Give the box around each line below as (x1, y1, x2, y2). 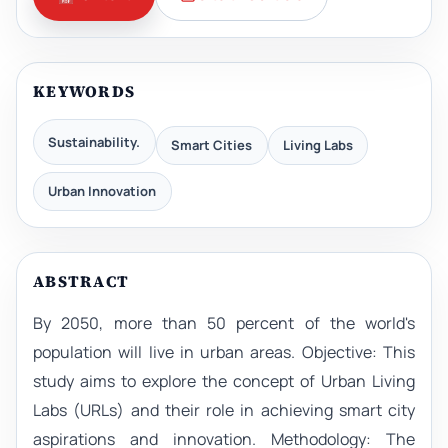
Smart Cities (171, 136, 253, 155)
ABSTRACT (33, 269, 130, 292)
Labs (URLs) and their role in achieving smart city (33, 398, 415, 421)
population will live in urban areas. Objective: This (33, 340, 415, 363)
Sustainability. (48, 132, 141, 151)
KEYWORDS (33, 80, 136, 103)
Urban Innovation (48, 181, 157, 200)
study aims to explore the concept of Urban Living (33, 369, 415, 392)
